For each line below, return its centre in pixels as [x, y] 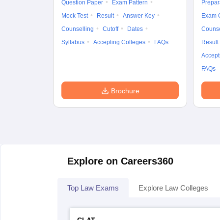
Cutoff [110, 29]
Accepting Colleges [119, 42]
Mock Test [75, 16]
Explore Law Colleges [173, 188]
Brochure [125, 91]
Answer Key [139, 16]
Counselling [78, 29]
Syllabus [73, 42]
